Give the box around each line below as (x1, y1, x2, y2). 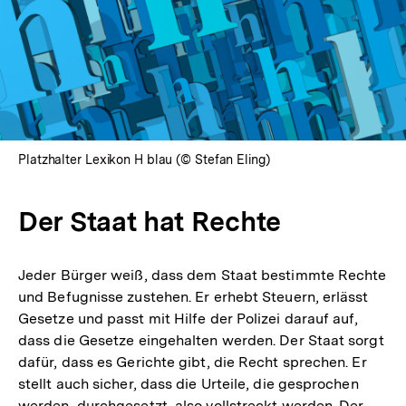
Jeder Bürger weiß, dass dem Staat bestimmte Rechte (18, 266, 387, 285)
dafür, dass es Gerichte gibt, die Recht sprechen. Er (18, 353, 367, 372)
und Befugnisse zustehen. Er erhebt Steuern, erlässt (18, 288, 369, 306)
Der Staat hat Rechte (18, 205, 281, 238)
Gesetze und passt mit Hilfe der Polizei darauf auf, (18, 310, 359, 328)
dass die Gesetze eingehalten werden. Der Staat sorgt (18, 332, 384, 350)
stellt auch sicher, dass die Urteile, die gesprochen (18, 375, 359, 393)
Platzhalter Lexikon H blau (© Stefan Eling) (18, 152, 270, 168)
